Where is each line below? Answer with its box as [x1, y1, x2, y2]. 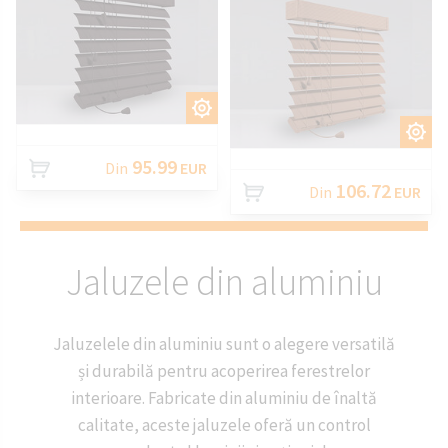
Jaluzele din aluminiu [65, 257, 383, 305]
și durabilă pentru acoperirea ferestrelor [78, 360, 370, 383]
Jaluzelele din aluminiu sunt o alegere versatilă [53, 333, 395, 356]
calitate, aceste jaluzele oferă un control [77, 414, 371, 437]
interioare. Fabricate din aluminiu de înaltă [71, 387, 377, 410]
